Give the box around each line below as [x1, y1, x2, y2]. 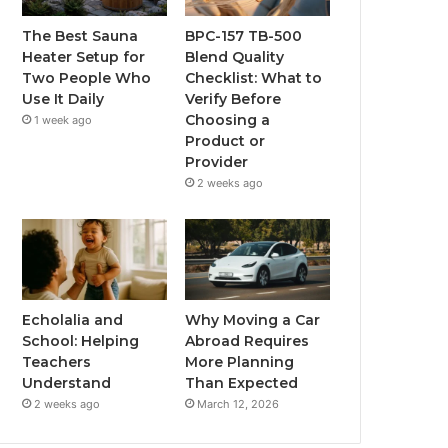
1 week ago [34, 112, 93, 127]
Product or [185, 131, 266, 150]
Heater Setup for [22, 47, 146, 66]
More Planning [185, 353, 295, 372]
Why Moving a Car [185, 311, 321, 330]
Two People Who [22, 68, 152, 87]
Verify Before [185, 89, 282, 108]
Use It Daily [22, 89, 105, 108]
